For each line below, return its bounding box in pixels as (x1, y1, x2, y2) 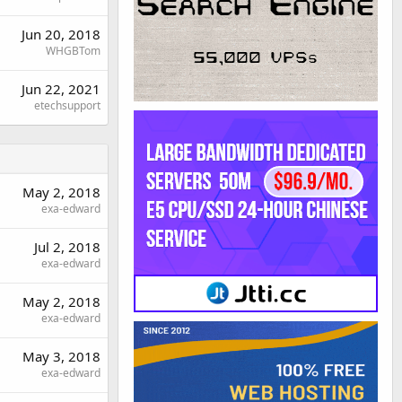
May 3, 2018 (22, 346, 100, 365)
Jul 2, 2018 (34, 237, 100, 256)
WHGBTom (46, 42, 100, 58)
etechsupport (34, 97, 100, 113)
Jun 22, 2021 (22, 79, 100, 98)
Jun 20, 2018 (22, 24, 100, 43)
